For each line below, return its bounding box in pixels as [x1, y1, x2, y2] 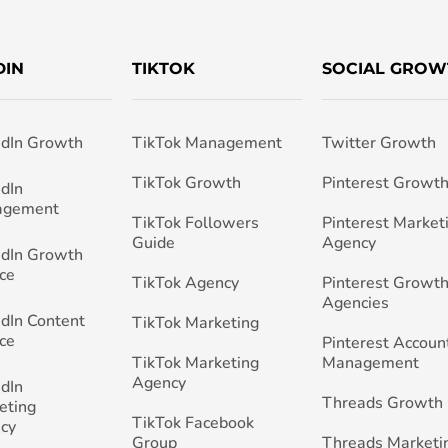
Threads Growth [321, 392, 443, 415]
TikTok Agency [131, 272, 239, 295]
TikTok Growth [131, 172, 241, 195]
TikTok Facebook [131, 412, 254, 435]
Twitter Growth [321, 132, 436, 155]
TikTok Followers [131, 212, 259, 235]
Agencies [321, 292, 389, 315]
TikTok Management [131, 132, 282, 155]
